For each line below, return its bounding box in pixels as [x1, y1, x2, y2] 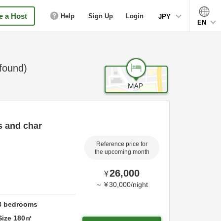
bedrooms [1, 200, 38, 208]
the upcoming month [94, 148, 149, 155]
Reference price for [96, 141, 147, 147]
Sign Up [88, 12, 113, 20]
